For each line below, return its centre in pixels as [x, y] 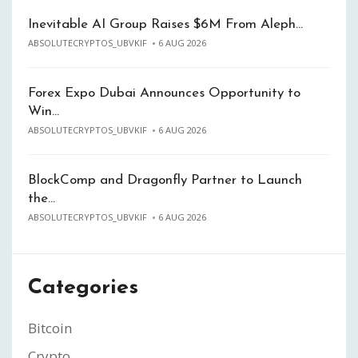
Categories [83, 288]
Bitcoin [50, 328]
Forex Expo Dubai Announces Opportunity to [164, 93]
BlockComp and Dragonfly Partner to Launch [165, 180]
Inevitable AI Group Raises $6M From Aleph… [165, 24]
